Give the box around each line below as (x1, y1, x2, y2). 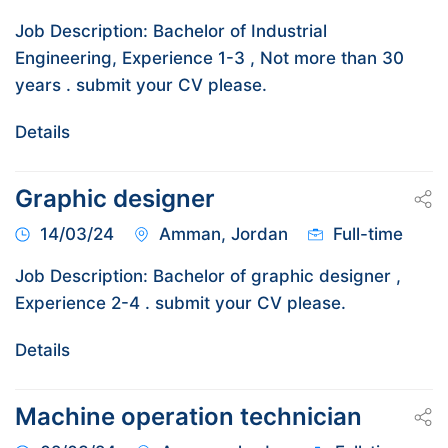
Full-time (333, 224, 403, 245)
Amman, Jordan (159, 224, 288, 245)
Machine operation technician (15, 402, 362, 432)
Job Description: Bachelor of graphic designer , (15, 266, 401, 287)
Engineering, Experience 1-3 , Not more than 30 (15, 48, 404, 69)
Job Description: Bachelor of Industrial (15, 21, 327, 42)
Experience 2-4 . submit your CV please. (15, 293, 346, 314)
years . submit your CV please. (15, 75, 267, 96)
